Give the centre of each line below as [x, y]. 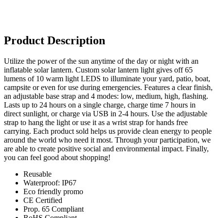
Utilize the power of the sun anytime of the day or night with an [101, 61]
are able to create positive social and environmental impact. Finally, [106, 148]
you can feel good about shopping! [57, 157]
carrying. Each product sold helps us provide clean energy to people [108, 131]
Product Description [54, 41]
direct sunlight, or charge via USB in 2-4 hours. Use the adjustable [106, 113]
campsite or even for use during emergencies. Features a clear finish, [108, 87]
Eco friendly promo [53, 191]
